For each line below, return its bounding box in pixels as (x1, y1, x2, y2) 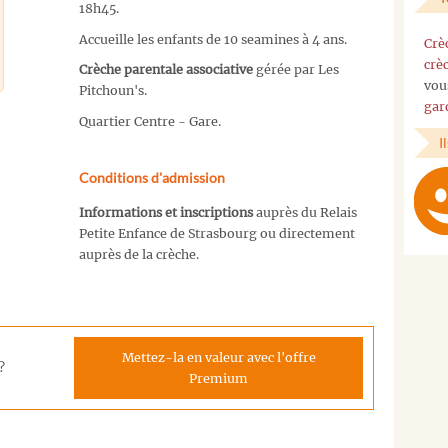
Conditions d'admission (78, 168, 225, 186)
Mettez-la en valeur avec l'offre (121, 349, 316, 365)
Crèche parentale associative (78, 62, 253, 78)
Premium (189, 370, 248, 386)
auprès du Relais (255, 204, 357, 220)
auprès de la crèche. (78, 246, 199, 262)
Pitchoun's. (78, 83, 147, 99)
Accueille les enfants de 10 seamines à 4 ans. (78, 31, 347, 47)
